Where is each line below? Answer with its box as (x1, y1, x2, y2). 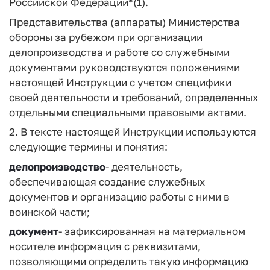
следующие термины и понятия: (9, 140, 168, 153)
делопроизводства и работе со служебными (9, 45, 230, 58)
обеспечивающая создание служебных (9, 175, 205, 188)
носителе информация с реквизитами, (9, 240, 201, 253)
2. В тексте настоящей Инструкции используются (9, 125, 256, 138)
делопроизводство (9, 160, 105, 173)
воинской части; (9, 205, 90, 218)
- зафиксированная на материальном (58, 225, 245, 237)
